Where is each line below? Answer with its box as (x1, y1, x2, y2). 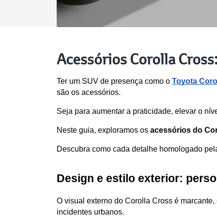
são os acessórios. (57, 88, 123, 96)
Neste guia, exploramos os (57, 125, 150, 134)
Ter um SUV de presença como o (57, 77, 172, 85)
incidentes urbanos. (57, 207, 124, 216)
